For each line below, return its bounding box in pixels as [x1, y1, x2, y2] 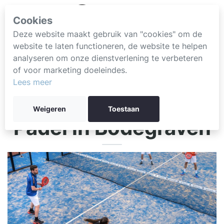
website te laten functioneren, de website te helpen [13, 41, 207, 51]
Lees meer [13, 77, 52, 87]
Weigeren [33, 105, 66, 113]
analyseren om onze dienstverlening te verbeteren [13, 53, 202, 63]
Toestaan [108, 105, 139, 113]
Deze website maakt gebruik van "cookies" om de [13, 29, 202, 39]
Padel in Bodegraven [13, 115, 211, 140]
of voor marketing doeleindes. [13, 65, 127, 75]
